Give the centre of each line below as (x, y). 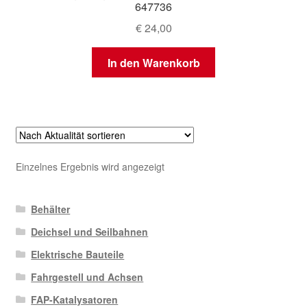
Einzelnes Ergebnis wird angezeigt (90, 166)
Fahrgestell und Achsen (87, 277)
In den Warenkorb (153, 62)
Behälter (51, 209)
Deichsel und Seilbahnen (90, 231)
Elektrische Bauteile (78, 254)
